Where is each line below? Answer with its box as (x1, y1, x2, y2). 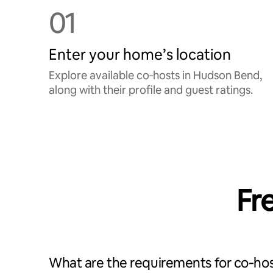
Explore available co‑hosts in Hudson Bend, (49, 68, 262, 82)
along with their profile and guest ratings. (49, 83, 253, 97)
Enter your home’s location (49, 45, 231, 64)
